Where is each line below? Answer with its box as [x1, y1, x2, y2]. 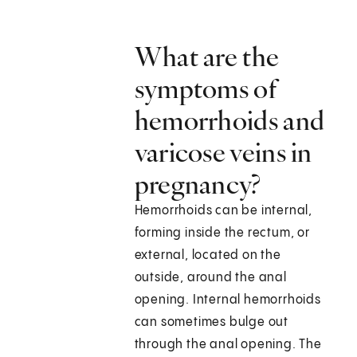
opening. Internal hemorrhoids [134, 293, 321, 308]
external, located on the [134, 249, 281, 263]
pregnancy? [134, 167, 261, 202]
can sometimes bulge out [134, 316, 289, 330]
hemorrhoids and [134, 104, 325, 138]
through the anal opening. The [134, 338, 322, 352]
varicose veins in [134, 135, 312, 170]
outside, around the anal [134, 271, 287, 285]
